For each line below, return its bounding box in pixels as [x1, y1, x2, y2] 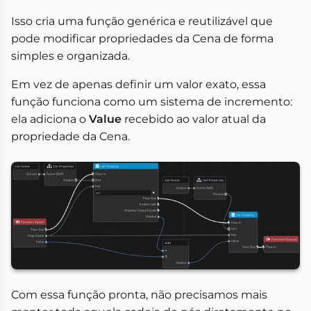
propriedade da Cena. [11, 130, 130, 144]
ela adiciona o [11, 112, 89, 126]
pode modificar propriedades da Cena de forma [11, 32, 274, 46]
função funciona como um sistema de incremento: [11, 95, 292, 109]
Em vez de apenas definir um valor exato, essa [11, 78, 266, 92]
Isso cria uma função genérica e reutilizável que [11, 15, 273, 28]
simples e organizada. [11, 49, 130, 63]
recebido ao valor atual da [121, 112, 266, 126]
